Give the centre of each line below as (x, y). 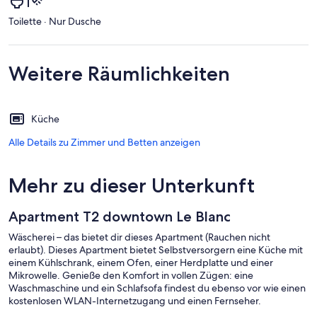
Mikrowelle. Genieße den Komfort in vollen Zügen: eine (131, 275)
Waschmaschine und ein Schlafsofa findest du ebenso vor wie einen (157, 288)
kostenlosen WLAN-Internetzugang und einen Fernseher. (135, 300)
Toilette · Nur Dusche (55, 21)
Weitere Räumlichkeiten (119, 73)
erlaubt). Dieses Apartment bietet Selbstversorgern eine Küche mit (156, 249)
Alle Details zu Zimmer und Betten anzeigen (104, 142)
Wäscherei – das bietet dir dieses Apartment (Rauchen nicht (139, 237)
